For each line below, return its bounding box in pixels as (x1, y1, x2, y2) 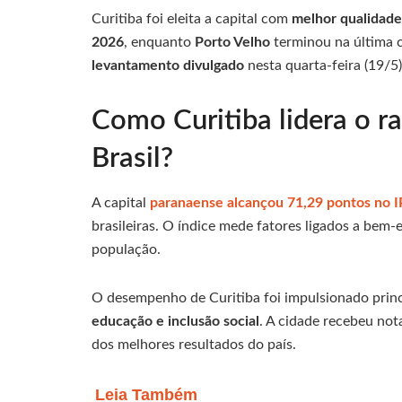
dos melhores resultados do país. (92, 337, 296, 353)
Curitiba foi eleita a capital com (92, 11, 292, 26)
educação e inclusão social (92, 314, 259, 329)
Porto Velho (195, 34, 270, 49)
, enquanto (124, 34, 195, 49)
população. (92, 242, 161, 258)
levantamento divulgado (92, 57, 244, 73)
